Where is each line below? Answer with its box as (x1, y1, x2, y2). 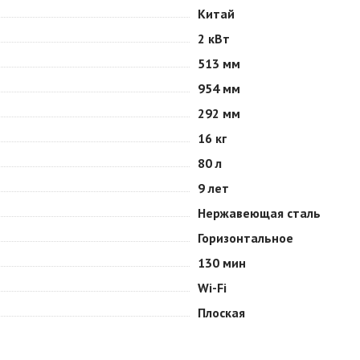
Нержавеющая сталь (198, 205, 321, 221)
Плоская (198, 305, 245, 321)
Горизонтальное (198, 230, 293, 246)
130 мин (198, 255, 246, 271)
